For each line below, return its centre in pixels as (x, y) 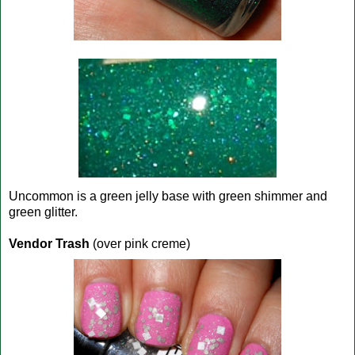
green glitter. (43, 212)
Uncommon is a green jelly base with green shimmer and (168, 196)
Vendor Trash (49, 243)
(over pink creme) (140, 243)
